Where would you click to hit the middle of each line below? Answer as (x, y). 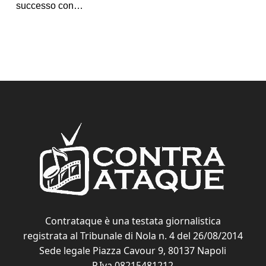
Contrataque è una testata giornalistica (133, 221)
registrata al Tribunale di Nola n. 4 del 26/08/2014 (133, 235)
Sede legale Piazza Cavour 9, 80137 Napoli (133, 250)
